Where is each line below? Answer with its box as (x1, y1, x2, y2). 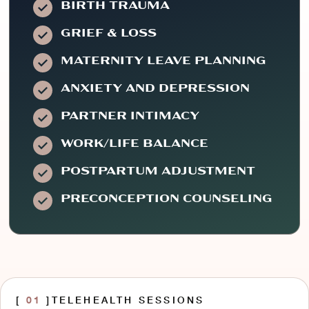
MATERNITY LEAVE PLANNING (61, 55, 267, 67)
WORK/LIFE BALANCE (61, 138, 209, 150)
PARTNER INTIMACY (61, 110, 203, 122)
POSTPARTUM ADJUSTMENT (61, 166, 256, 177)
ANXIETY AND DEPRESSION (61, 83, 250, 94)
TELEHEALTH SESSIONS (51, 294, 205, 306)
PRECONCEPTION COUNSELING (61, 193, 273, 205)
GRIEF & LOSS (61, 28, 157, 39)
